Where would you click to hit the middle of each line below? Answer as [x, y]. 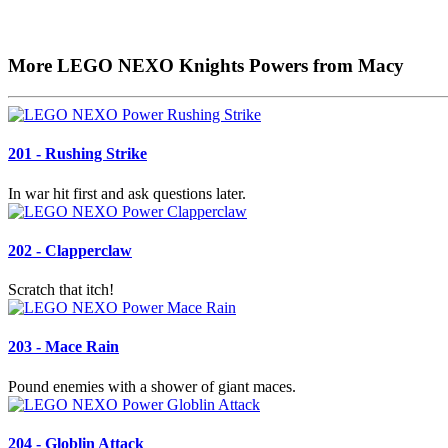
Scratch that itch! [61, 290]
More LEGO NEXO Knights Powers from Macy [206, 66]
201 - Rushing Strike [77, 154]
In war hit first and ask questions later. [127, 193]
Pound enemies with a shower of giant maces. [152, 386]
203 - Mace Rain [63, 347]
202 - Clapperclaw [70, 250]
